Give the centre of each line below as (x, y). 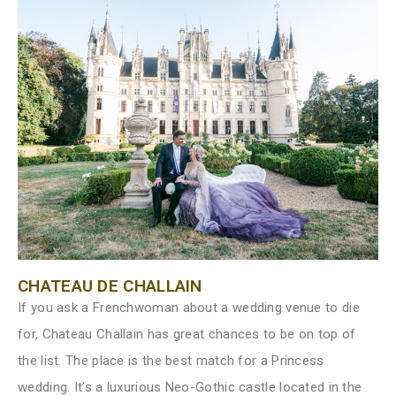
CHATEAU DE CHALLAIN (110, 286)
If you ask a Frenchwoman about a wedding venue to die (189, 308)
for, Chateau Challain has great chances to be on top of (187, 335)
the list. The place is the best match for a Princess (171, 361)
